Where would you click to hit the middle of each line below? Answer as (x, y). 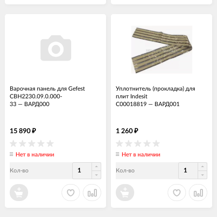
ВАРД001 (167, 104)
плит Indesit (132, 97)
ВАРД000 (37, 104)
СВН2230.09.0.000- (36, 97)
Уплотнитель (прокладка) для (155, 89)
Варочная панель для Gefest (47, 89)
